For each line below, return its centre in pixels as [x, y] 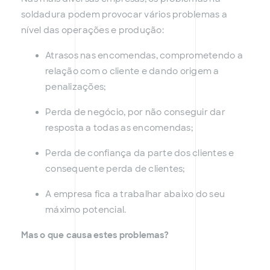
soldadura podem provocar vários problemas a [124, 15]
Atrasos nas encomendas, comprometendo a [144, 56]
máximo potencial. [86, 210]
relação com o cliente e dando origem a [132, 71]
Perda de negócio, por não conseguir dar [135, 112]
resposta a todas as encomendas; [119, 128]
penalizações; [76, 87]
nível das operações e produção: [93, 30]
